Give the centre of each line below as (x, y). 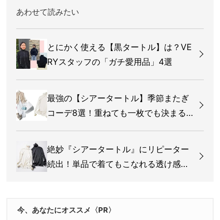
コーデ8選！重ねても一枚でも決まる (117, 112)
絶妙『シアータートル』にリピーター (118, 149)
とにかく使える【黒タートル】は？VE (119, 47)
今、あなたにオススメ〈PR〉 (66, 210)
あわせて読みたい (48, 12)
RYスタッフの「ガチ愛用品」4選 (110, 61)
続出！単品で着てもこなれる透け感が (118, 164)
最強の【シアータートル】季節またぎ (118, 98)
